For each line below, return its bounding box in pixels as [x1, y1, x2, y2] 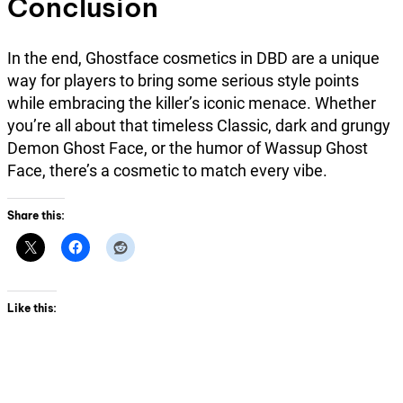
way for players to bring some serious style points [7, 70, 359, 90]
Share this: [7, 208, 65, 222]
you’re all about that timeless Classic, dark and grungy [7, 115, 390, 135]
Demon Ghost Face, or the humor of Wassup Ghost [7, 138, 368, 157]
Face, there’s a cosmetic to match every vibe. [7, 160, 327, 180]
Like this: [7, 300, 57, 315]
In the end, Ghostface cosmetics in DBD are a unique [7, 48, 380, 67]
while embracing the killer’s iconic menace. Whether [7, 93, 376, 112]
